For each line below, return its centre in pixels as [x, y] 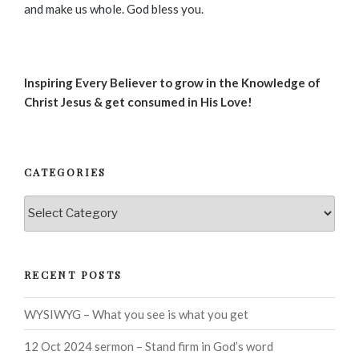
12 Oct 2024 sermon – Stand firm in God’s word [149, 346]
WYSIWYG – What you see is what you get [136, 314]
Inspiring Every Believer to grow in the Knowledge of [172, 82]
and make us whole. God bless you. [114, 9]
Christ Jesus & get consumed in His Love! [138, 101]
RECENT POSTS [73, 274]
